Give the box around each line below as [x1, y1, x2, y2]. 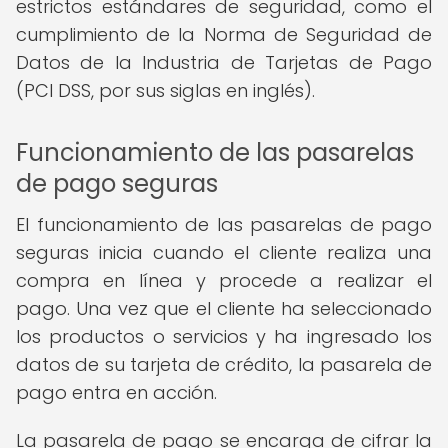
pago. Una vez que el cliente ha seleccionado [16, 296, 432, 321]
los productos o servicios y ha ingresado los [16, 324, 432, 349]
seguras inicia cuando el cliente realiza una [16, 240, 432, 265]
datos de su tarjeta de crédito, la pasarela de [16, 352, 432, 377]
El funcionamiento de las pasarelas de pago [16, 212, 432, 237]
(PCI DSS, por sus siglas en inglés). [16, 78, 315, 103]
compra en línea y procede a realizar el [16, 268, 432, 293]
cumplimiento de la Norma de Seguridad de [16, 22, 432, 47]
